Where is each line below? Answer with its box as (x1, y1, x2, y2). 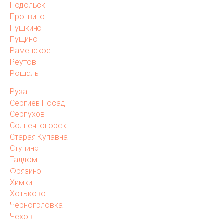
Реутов (10, 57, 36, 67)
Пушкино (10, 23, 42, 33)
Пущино (10, 35, 37, 44)
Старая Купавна (10, 132, 68, 142)
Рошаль (10, 69, 39, 78)
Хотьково (10, 189, 46, 199)
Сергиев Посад (10, 98, 65, 108)
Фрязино (10, 166, 41, 176)
